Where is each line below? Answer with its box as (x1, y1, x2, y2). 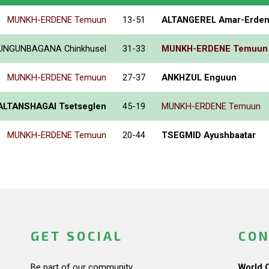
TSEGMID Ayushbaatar (162, 129, 256, 141)
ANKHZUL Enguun (162, 71, 237, 83)
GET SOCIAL (30, 228, 123, 243)
